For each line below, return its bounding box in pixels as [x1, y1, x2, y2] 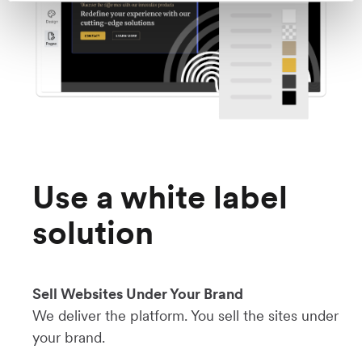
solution [32, 213, 154, 254]
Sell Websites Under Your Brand [32, 284, 243, 304]
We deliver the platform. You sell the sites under [32, 306, 339, 326]
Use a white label [32, 177, 288, 218]
